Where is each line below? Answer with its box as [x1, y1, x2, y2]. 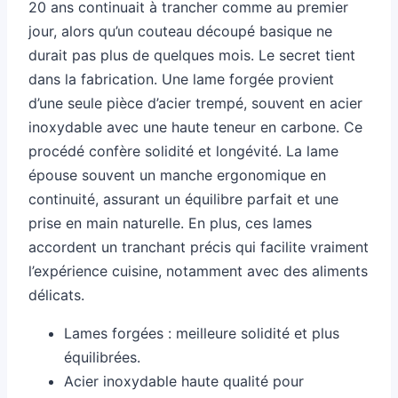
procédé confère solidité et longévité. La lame [28, 142, 338, 161]
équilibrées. [64, 348, 140, 367]
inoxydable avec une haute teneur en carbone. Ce [28, 118, 362, 137]
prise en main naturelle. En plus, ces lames [28, 214, 312, 233]
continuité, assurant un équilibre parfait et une [28, 190, 338, 209]
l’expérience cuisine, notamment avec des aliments [28, 262, 368, 281]
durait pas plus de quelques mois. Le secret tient [28, 46, 355, 65]
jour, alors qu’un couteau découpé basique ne [28, 22, 332, 41]
